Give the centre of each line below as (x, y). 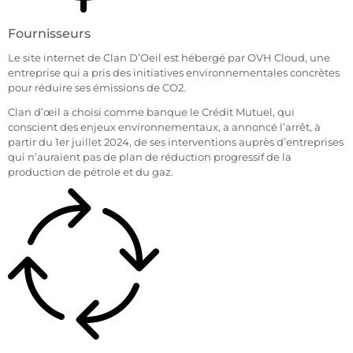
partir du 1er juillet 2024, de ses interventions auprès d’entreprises (176, 142)
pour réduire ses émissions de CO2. (97, 88)
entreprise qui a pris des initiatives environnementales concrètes (174, 73)
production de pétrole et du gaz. (91, 172)
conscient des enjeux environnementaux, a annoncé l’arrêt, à (164, 127)
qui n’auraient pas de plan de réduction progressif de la (150, 157)
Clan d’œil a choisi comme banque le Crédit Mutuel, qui (151, 112)
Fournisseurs (49, 33)
